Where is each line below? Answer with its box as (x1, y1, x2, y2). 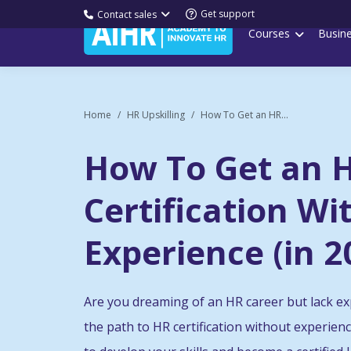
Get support (201, 7, 255, 20)
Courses (248, 25, 290, 41)
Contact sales (97, 7, 157, 21)
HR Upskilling (127, 108, 185, 121)
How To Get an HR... (201, 108, 288, 121)
